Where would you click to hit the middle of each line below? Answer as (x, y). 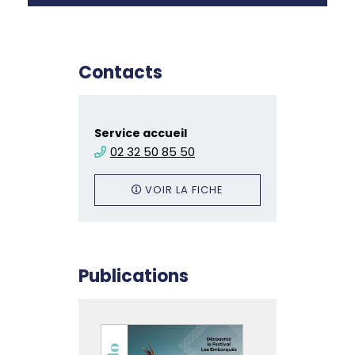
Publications (134, 276)
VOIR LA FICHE (185, 189)
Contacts (120, 72)
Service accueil (141, 133)
